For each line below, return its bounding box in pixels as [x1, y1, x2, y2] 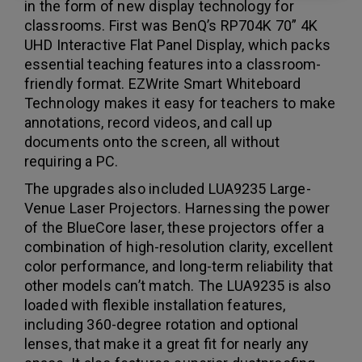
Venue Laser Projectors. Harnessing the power [24, 199, 330, 217]
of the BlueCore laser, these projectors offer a [24, 218, 325, 236]
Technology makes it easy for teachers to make [24, 94, 336, 112]
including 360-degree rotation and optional [24, 315, 299, 333]
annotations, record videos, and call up [24, 113, 273, 131]
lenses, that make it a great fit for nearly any [24, 335, 309, 352]
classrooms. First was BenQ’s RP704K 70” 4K [24, 16, 318, 34]
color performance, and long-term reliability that [24, 257, 334, 275]
